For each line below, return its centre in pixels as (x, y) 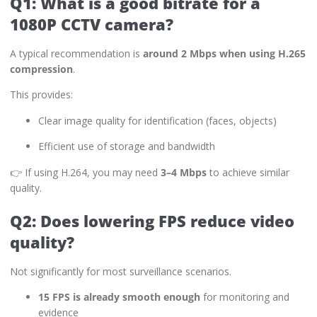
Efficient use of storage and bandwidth (127, 146)
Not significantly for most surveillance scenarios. (121, 271)
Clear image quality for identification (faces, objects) (157, 120)
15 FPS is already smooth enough (119, 297)
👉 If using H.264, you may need (85, 172)
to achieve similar (248, 172)
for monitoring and (245, 297)
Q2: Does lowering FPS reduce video (152, 220)
